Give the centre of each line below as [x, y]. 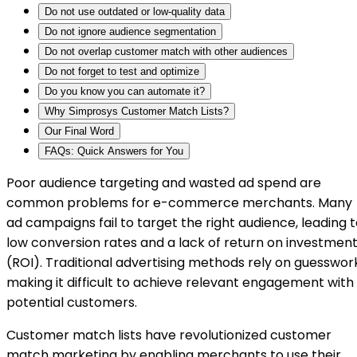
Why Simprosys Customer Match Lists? [137, 111]
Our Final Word [79, 131]
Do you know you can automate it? [125, 91]
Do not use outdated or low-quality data [135, 11]
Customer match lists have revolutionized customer [169, 335]
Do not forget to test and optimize [122, 71]
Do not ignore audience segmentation [130, 31]
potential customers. [72, 302]
